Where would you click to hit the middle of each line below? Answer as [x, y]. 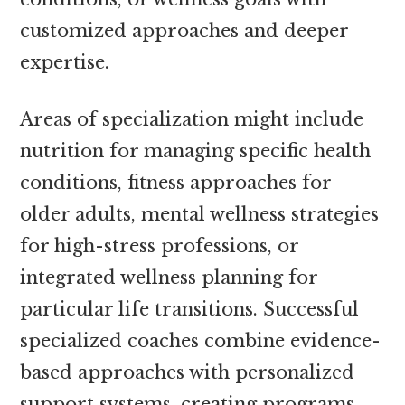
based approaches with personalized [188, 372]
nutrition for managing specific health [196, 151]
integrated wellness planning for [169, 277]
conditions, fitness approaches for [176, 182]
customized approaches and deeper [184, 30]
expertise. [65, 62]
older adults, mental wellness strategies [200, 214]
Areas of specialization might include [192, 119]
